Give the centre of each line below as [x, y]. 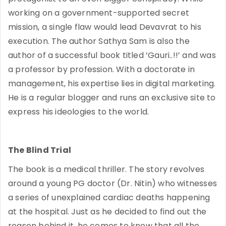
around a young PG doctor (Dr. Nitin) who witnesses [113, 183]
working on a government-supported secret [99, 13]
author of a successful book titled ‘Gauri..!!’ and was [112, 55]
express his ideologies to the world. [79, 111]
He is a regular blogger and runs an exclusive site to [112, 97]
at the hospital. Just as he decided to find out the [107, 211]
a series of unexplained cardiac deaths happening [109, 197]
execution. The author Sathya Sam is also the [99, 41]
